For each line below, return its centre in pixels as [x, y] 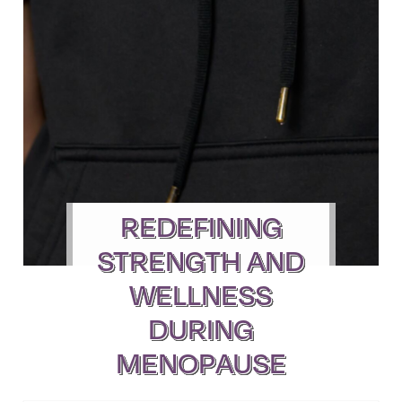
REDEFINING [201, 226]
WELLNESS [201, 294]
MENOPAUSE [201, 362]
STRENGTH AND [201, 260]
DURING [201, 328]
